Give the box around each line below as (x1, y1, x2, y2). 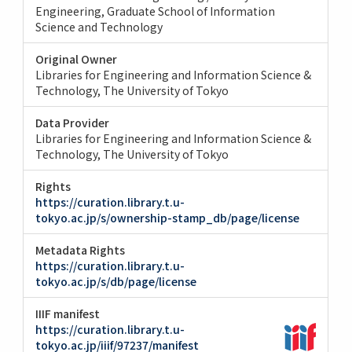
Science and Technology (35, 18, 163, 35)
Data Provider (35, 114, 110, 130)
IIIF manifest (35, 305, 101, 321)
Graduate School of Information (107, 2, 276, 19)
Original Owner (35, 50, 118, 67)
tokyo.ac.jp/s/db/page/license (35, 273, 197, 289)
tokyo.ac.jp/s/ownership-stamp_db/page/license (35, 209, 300, 225)
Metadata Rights (35, 241, 126, 258)
